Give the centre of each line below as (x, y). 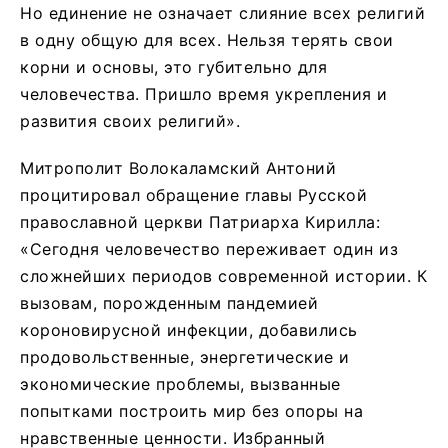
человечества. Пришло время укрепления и (204, 93)
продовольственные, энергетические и (185, 356)
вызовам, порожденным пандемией (169, 302)
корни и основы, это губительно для (173, 66)
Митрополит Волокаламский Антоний (178, 167)
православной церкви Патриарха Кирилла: (200, 221)
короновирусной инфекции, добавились (189, 329)
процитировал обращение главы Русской (193, 194)
